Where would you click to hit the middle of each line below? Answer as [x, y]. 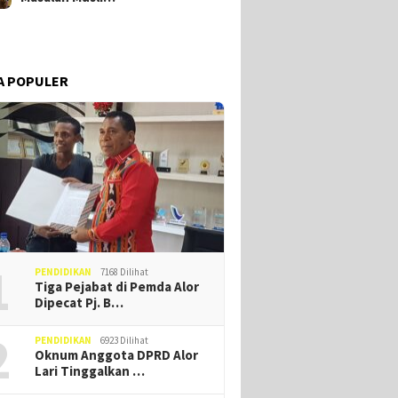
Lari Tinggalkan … [90, 371]
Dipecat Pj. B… [80, 303]
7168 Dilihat [125, 272]
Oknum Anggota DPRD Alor [117, 355]
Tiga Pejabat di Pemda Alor [117, 287]
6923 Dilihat [125, 341]
